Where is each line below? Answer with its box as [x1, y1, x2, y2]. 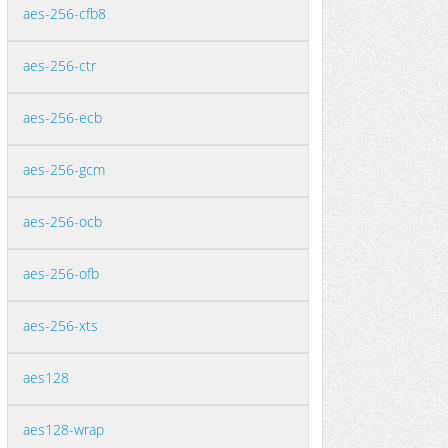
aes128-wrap [23, 420, 104, 439]
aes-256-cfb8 [23, 4, 106, 23]
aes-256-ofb [23, 264, 99, 283]
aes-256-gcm [23, 160, 105, 179]
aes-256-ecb [23, 108, 102, 127]
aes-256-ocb [23, 212, 102, 231]
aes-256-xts [23, 316, 98, 335]
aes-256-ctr [23, 56, 96, 75]
